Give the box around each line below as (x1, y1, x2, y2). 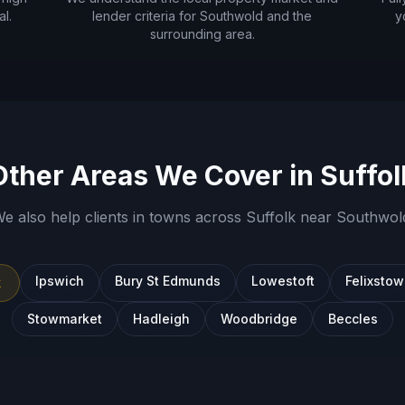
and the (263, 8, 313, 24)
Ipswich (34, 273, 84, 288)
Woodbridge (221, 311, 297, 326)
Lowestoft (250, 273, 315, 288)
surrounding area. (149, 26, 255, 42)
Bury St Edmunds (114, 273, 221, 288)
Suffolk (245, 208, 296, 226)
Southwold (200, 8, 264, 24)
